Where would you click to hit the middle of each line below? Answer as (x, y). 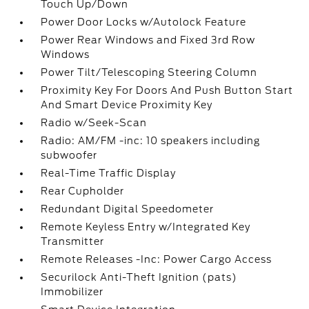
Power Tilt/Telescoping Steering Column (149, 72)
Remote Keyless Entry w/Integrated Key (146, 227)
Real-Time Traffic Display (109, 173)
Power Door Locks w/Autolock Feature (144, 22)
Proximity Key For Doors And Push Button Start (167, 90)
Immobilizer (72, 292)
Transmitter (73, 241)
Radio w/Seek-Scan (94, 123)
